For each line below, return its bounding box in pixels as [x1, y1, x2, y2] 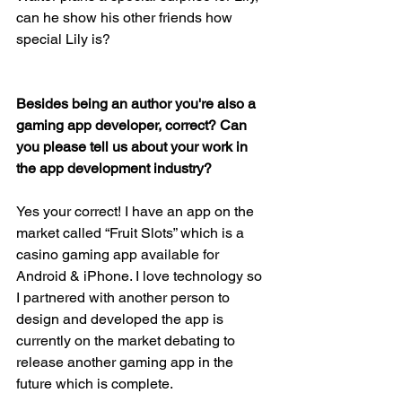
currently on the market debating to [16, 332, 239, 349]
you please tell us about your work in [16, 138, 251, 155]
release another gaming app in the [16, 354, 237, 371]
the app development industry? [16, 160, 215, 177]
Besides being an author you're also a [16, 95, 259, 112]
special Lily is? [16, 31, 110, 48]
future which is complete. [16, 375, 173, 392]
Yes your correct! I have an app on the [16, 203, 258, 220]
